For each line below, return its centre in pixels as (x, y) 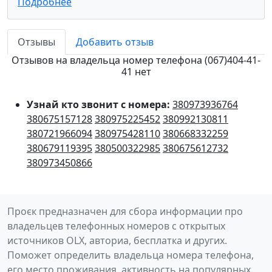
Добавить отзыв (115, 42)
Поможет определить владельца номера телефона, (131, 255)
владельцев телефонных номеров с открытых (116, 226)
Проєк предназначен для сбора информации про (125, 212)
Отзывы (36, 42)
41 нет (136, 72)
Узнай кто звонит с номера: (100, 105)
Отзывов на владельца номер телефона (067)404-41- (136, 60)
